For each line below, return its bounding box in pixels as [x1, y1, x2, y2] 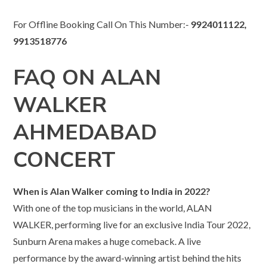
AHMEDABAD [13, 118, 157, 148]
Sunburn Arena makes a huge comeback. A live [13, 235, 201, 247]
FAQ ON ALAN [13, 63, 162, 93]
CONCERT [13, 145, 116, 175]
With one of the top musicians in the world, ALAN [13, 202, 213, 214]
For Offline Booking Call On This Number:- [13, 18, 191, 30]
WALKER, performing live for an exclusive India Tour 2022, [13, 219, 251, 231]
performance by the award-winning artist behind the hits [13, 252, 242, 264]
